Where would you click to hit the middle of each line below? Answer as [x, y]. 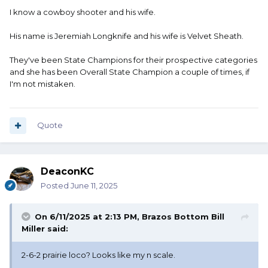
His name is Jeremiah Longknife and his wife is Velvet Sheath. [127, 36]
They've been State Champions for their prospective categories [133, 60]
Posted [56, 186]
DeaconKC [67, 172]
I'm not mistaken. [42, 84]
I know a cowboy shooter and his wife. [83, 12]
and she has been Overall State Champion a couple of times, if [130, 72]
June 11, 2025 [94, 186]
